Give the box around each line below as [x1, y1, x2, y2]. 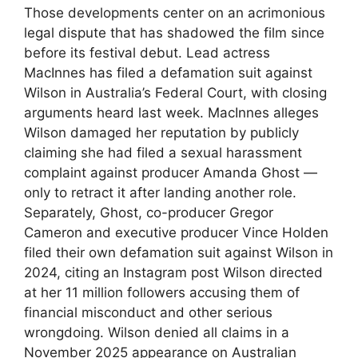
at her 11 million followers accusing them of [24, 284, 300, 300]
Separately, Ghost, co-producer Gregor [24, 204, 273, 221]
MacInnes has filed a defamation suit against [24, 64, 312, 81]
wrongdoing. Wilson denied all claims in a [24, 324, 289, 340]
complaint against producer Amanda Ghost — [24, 164, 317, 181]
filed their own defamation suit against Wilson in [24, 244, 333, 261]
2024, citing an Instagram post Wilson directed [24, 264, 323, 280]
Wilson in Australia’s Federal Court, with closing [24, 84, 327, 101]
